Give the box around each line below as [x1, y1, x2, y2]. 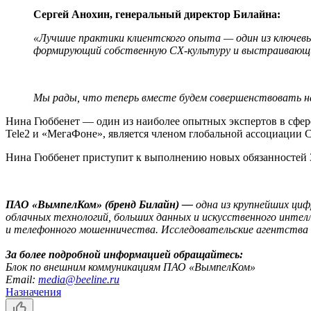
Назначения [6, 285, 61, 298]
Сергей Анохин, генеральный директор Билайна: [33, 8, 280, 20]
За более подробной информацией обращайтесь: [6, 248, 243, 260]
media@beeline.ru [38, 273, 119, 285]
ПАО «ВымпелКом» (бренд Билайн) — [6, 198, 193, 210]
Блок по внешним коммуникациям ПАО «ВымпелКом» [6, 260, 255, 273]
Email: [6, 273, 38, 285]
